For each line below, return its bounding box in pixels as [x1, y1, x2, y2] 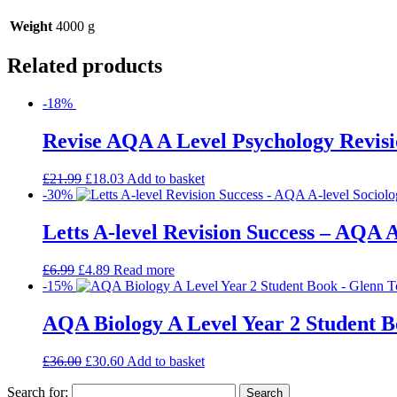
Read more [113, 261, 175, 277]
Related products [7, 54, 162, 78]
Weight [10, 18, 52, 34]
